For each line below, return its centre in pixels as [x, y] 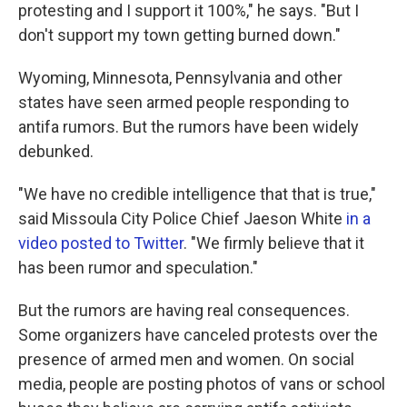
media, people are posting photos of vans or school [202, 384]
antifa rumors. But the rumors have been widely [189, 127]
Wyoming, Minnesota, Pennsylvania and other [180, 78]
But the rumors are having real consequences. [184, 310]
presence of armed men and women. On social [186, 359]
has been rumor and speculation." [138, 268]
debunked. [56, 151]
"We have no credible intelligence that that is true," [197, 194]
